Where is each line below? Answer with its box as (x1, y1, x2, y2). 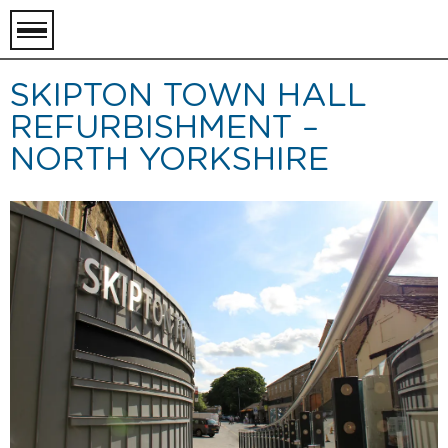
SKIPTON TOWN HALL (10, 80, 367, 112)
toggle (317, 27, 356, 43)
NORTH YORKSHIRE (10, 144, 329, 176)
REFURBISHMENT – (10, 112, 319, 144)
